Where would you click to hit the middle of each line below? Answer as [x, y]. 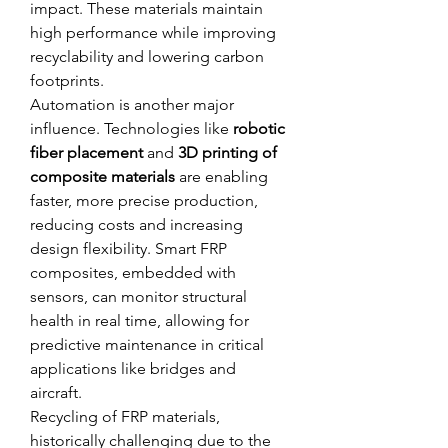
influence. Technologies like [131, 128]
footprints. [67, 80]
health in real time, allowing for [139, 320]
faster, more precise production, [144, 200]
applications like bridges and [133, 368]
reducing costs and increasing [136, 224]
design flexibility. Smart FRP [128, 248]
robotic [259, 128]
